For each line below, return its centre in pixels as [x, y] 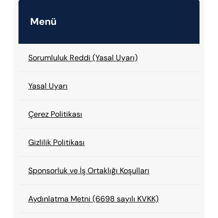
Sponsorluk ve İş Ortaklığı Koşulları [89, 171]
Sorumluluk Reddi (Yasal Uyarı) [83, 58]
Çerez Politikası [55, 114]
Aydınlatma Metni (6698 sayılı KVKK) [93, 199]
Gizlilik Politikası [56, 143]
